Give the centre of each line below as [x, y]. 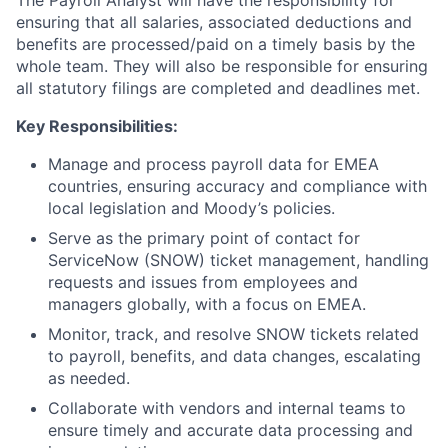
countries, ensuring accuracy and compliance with [237, 186]
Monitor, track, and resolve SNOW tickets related [233, 334]
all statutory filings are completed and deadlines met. [218, 88]
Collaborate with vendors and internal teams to [227, 408]
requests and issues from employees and [203, 282]
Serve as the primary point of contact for [204, 238]
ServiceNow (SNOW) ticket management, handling [238, 260]
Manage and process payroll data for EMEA [213, 164]
